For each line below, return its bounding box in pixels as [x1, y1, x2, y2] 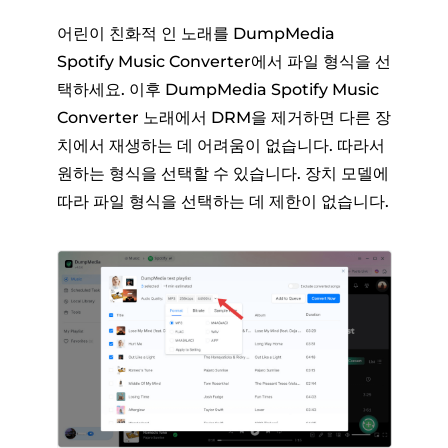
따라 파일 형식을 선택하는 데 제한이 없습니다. [56, 192, 389, 212]
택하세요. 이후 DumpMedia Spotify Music [56, 80, 379, 100]
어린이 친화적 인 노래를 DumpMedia [56, 24, 335, 44]
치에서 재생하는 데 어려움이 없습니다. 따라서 [56, 136, 385, 156]
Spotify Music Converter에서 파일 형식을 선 [56, 52, 391, 72]
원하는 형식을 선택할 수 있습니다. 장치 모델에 [56, 164, 389, 184]
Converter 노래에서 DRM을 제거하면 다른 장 [56, 108, 391, 128]
